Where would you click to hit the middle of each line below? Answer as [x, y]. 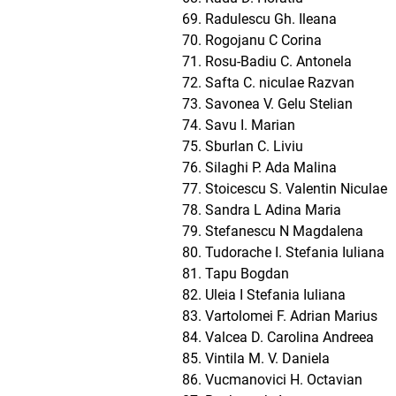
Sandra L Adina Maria [273, 210]
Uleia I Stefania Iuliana [275, 295]
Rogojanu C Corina [263, 40]
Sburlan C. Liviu [254, 146]
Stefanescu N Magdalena [284, 231]
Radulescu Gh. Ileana [271, 19]
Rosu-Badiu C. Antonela [278, 61]
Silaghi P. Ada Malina [271, 168]
